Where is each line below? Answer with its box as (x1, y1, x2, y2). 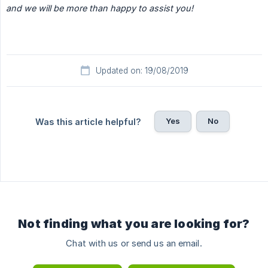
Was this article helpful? (35, 116, 141, 127)
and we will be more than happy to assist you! (6, 2, 193, 13)
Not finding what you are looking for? (18, 216, 250, 231)
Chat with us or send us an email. (66, 237, 202, 249)
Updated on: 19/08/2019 (95, 65, 188, 75)
